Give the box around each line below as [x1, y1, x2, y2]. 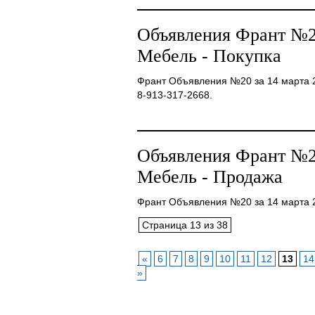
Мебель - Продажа [136, 167, 283, 187]
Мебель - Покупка [136, 46, 281, 66]
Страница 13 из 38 [141, 219, 228, 231]
